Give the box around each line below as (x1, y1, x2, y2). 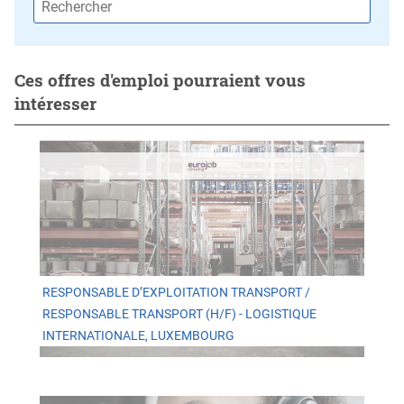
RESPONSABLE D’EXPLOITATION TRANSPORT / (41, 285, 310, 301)
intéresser (14, 91, 96, 115)
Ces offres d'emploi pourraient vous (14, 68, 306, 91)
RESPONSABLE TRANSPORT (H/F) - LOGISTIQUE (41, 307, 317, 323)
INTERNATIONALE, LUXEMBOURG (41, 328, 234, 344)
